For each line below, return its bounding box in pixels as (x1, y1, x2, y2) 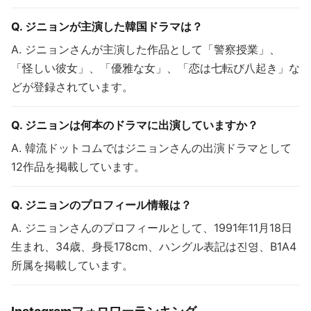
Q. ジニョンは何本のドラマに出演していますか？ (11, 118, 258, 133)
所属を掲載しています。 (11, 258, 133, 273)
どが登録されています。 (11, 80, 133, 94)
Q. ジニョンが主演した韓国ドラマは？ (11, 19, 203, 34)
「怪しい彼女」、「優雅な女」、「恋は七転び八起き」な (11, 61, 300, 76)
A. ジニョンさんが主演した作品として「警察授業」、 (11, 42, 280, 57)
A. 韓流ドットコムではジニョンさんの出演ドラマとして (11, 141, 292, 155)
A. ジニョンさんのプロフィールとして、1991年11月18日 (11, 221, 292, 235)
